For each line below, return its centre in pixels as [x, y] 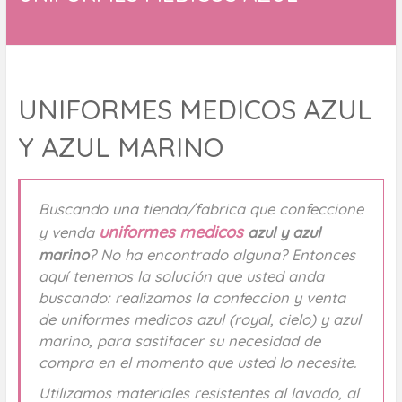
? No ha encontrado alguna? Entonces [222, 254]
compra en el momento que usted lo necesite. [197, 362]
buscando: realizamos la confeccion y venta [192, 297]
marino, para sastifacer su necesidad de [179, 340]
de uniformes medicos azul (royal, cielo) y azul [199, 319]
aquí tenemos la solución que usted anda [181, 275]
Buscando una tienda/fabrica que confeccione [201, 208]
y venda [68, 232]
